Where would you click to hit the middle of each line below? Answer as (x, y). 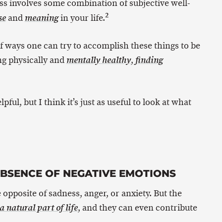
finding (149, 60)
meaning (41, 18)
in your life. (82, 18)
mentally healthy (98, 60)
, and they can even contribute (137, 208)
